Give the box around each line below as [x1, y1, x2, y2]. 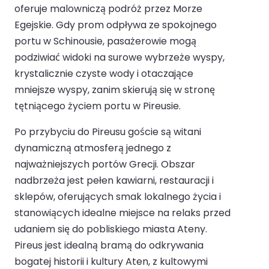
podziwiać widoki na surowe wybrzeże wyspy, [14, 50, 225, 65]
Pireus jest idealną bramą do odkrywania [14, 238, 204, 253]
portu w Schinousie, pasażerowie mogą [14, 34, 196, 49]
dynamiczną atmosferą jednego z [14, 141, 171, 156]
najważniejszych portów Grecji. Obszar [14, 157, 195, 172]
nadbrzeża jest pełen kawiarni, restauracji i [14, 174, 214, 188]
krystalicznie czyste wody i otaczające [14, 67, 193, 81]
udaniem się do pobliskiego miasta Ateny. [14, 222, 207, 237]
